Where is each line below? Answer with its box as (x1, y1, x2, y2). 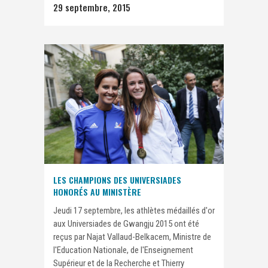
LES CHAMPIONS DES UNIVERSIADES (53, 173, 181, 187)
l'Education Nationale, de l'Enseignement (53, 245, 193, 256)
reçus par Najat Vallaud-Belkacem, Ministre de (53, 232, 211, 243)
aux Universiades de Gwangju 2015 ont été (53, 218, 199, 230)
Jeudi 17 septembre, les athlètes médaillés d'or (53, 205, 215, 217)
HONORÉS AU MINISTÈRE (53, 185, 141, 199)
